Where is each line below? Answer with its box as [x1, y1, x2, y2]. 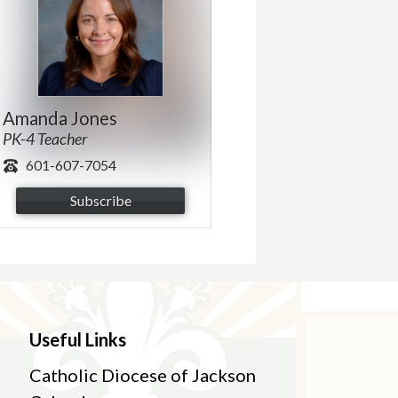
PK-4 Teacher [3, 129, 87, 148]
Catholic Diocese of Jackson [29, 364, 256, 386]
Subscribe [69, 191, 131, 209]
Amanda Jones [3, 107, 117, 129]
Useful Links [29, 329, 126, 350]
